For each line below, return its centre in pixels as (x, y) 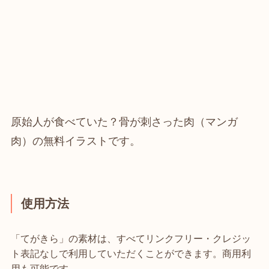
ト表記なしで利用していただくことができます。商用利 (131, 253)
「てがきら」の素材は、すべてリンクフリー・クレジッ (131, 238)
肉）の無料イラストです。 (75, 141)
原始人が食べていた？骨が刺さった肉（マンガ (124, 122)
